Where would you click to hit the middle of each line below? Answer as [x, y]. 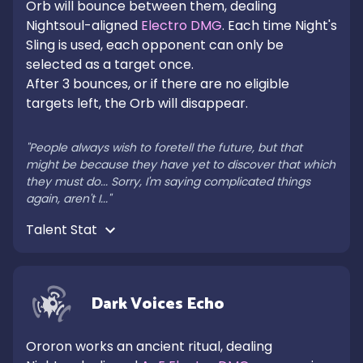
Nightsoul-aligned [83, 26]
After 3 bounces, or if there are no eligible [158, 84]
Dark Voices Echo [158, 304]
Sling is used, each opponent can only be [155, 45]
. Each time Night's [280, 26]
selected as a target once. [110, 64]
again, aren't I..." [68, 199]
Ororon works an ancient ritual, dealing [149, 346]
